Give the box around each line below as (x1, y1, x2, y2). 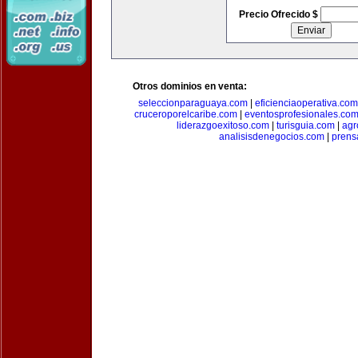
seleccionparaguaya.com (138, 97, 248, 109)
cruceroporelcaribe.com (133, 109, 237, 120)
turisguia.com (276, 120, 335, 131)
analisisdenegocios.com (218, 131, 324, 142)
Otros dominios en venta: (133, 81, 247, 92)
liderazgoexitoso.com (176, 120, 269, 131)
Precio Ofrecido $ (238, 9, 320, 20)
